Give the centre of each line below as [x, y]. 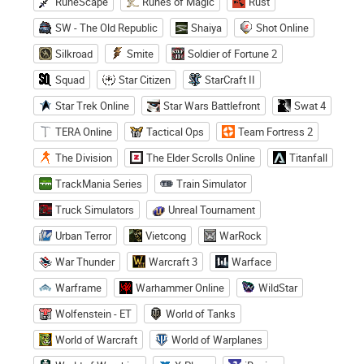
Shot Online [282, 27]
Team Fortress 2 [275, 131]
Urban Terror [83, 235]
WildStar [278, 287]
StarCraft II [230, 79]
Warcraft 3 [173, 261]
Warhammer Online [180, 287]
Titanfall [308, 157]
